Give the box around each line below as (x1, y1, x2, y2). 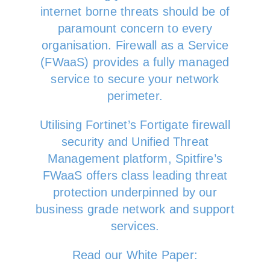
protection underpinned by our (53, 186, 217, 199)
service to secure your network (51, 72, 219, 86)
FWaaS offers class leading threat (42, 169, 228, 182)
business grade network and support (36, 202, 234, 216)
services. (110, 219, 160, 233)
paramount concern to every (57, 22, 213, 35)
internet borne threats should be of (40, 5, 230, 18)
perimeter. (107, 89, 163, 102)
